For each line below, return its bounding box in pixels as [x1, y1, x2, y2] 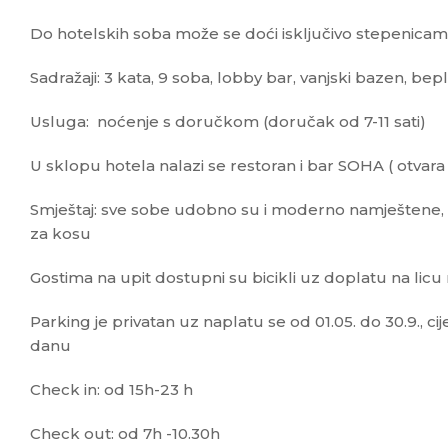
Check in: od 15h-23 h [29, 380, 193, 400]
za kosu [29, 224, 91, 244]
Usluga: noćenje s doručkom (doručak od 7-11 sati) [29, 112, 426, 132]
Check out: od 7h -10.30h [29, 424, 220, 444]
